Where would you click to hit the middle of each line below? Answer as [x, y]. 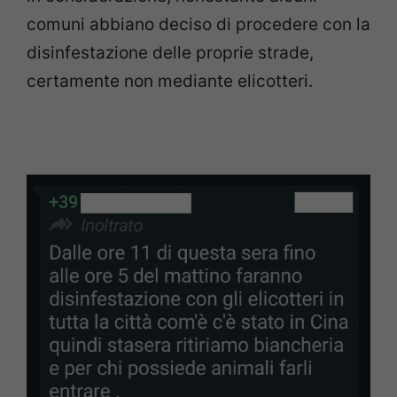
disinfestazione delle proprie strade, [170, 52]
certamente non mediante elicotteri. [170, 81]
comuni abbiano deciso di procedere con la [198, 24]
